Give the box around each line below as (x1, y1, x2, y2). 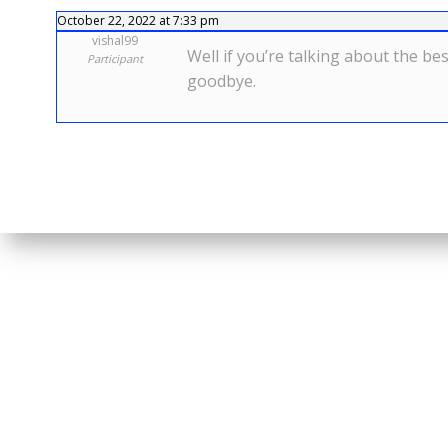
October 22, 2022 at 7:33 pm (57, 12, 219, 29)
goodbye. (187, 70, 256, 92)
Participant (86, 51, 143, 66)
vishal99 (91, 32, 138, 49)
